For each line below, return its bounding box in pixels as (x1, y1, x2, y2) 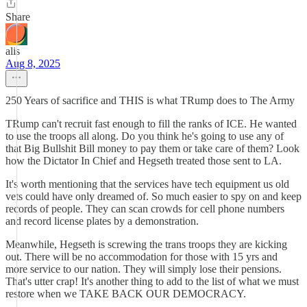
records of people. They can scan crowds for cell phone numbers (5, 203, 284, 214)
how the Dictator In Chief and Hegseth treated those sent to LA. (5, 155, 282, 167)
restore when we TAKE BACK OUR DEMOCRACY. (5, 288, 246, 299)
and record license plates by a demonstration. (5, 215, 199, 227)
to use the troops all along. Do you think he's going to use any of (5, 130, 284, 142)
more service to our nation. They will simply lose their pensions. (5, 263, 282, 275)
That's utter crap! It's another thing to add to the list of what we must (5, 275, 299, 287)
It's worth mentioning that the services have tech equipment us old (5, 178, 289, 190)
